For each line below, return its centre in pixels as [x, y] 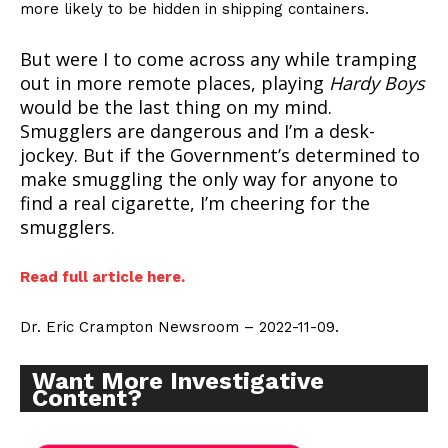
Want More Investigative [178, 381]
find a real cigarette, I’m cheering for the [195, 203]
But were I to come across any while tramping [218, 59]
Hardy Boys [377, 83]
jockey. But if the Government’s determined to [220, 155]
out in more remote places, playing [174, 83]
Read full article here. [102, 277]
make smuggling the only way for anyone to [209, 179]
